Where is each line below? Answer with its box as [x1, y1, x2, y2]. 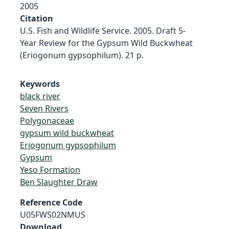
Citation [20, 12, 53, 24]
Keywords [20, 78, 60, 89]
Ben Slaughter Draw [20, 176, 98, 188]
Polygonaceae [20, 114, 74, 126]
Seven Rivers [20, 102, 68, 114]
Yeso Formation [20, 164, 80, 175]
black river [20, 90, 60, 102]
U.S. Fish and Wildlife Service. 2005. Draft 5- [20, 25, 186, 36]
